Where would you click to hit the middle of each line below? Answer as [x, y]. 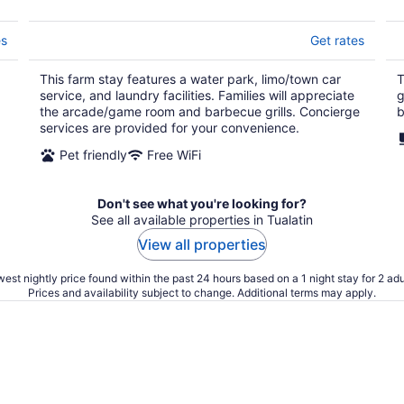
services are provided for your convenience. [170, 128]
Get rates [337, 40]
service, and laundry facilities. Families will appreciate [197, 95]
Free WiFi [174, 155]
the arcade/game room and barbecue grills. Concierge [200, 111]
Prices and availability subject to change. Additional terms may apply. [202, 293]
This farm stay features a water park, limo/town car [190, 79]
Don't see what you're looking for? [202, 203]
